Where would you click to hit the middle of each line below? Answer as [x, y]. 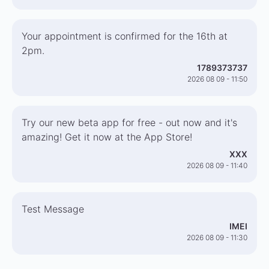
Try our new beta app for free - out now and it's [129, 122]
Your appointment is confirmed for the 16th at [125, 36]
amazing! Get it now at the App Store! [107, 137]
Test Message [53, 209]
